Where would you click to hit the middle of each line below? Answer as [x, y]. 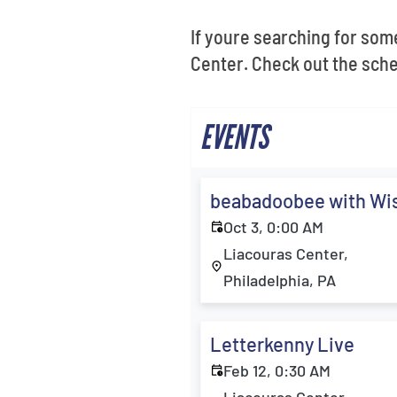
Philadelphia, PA [280, 280]
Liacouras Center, [286, 253]
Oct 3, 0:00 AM [274, 227]
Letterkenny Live [283, 344]
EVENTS [235, 138]
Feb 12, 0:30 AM [277, 370]
